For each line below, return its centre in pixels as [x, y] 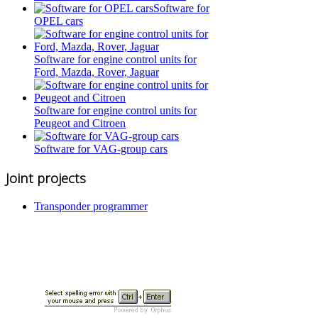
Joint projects [46, 178]
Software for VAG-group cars [101, 149]
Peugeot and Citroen [80, 124]
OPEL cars [59, 21]
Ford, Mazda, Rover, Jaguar [97, 72]
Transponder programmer [91, 206]
